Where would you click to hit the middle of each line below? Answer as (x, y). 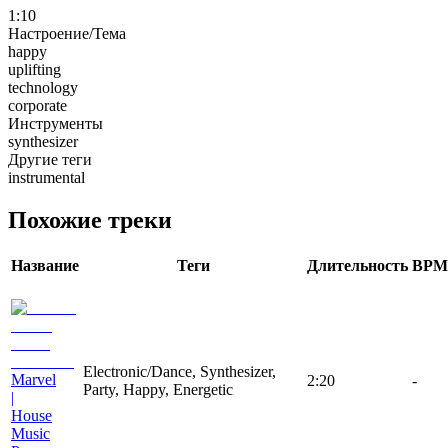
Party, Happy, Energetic (158, 389)
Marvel (33, 379)
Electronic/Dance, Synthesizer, (179, 371)
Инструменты (55, 123)
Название (45, 265)
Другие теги (50, 159)
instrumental (46, 177)
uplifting (34, 69)
